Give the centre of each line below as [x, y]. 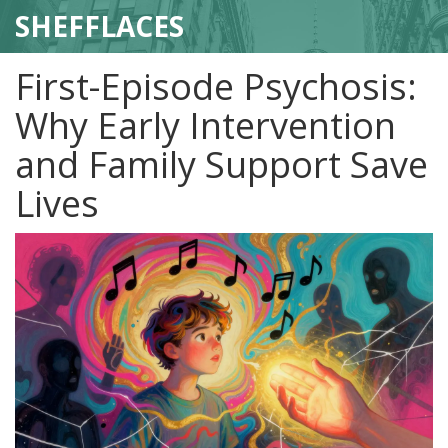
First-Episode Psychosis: [216, 86]
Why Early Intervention [205, 125]
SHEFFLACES [99, 26]
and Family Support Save [221, 164]
